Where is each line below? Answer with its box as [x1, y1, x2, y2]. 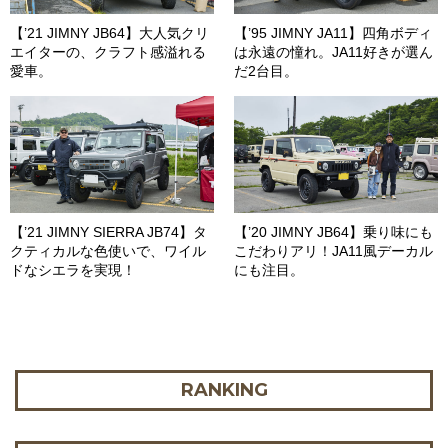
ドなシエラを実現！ [10, 261, 136, 278]
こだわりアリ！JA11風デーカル [234, 242, 433, 259]
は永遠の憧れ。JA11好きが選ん [234, 44, 433, 61]
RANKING [180, 378, 268, 401]
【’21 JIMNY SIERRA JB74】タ [10, 223, 207, 240]
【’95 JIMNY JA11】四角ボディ [234, 25, 432, 42]
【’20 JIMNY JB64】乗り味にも [234, 223, 433, 240]
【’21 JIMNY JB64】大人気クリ [10, 25, 209, 42]
